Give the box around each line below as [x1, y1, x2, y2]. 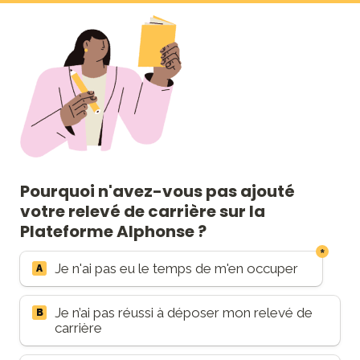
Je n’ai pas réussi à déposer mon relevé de [55, 305, 313, 321]
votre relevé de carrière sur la [20, 200, 265, 223]
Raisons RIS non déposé [28, 250, 179, 266]
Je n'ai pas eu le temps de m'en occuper [55, 260, 298, 276]
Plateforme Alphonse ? [20, 220, 210, 243]
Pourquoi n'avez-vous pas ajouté [20, 180, 295, 202]
